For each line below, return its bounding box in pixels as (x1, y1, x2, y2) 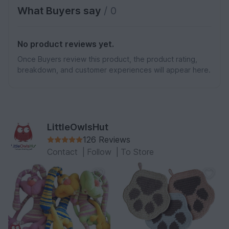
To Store (121, 147, 154, 157)
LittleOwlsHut (47, 122, 108, 133)
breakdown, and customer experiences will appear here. (17, 65, 211, 75)
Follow (87, 147, 114, 157)
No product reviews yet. (17, 39, 114, 50)
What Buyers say (17, 5, 104, 17)
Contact (47, 147, 80, 157)
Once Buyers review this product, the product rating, (17, 55, 197, 64)
